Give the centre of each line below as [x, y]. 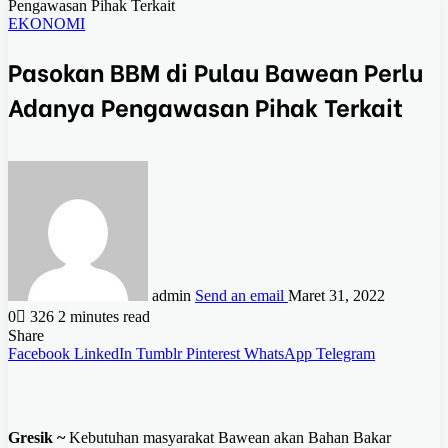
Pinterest [213, 353]
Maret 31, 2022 [336, 295]
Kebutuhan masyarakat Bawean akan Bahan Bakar [228, 437]
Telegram [345, 353]
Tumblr [159, 353]
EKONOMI [46, 24]
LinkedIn [103, 353]
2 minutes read [104, 316]
